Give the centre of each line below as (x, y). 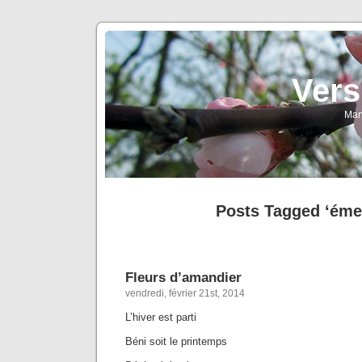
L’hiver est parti (161, 317)
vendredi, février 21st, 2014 (185, 293)
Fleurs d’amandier (183, 277)
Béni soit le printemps (176, 341)
